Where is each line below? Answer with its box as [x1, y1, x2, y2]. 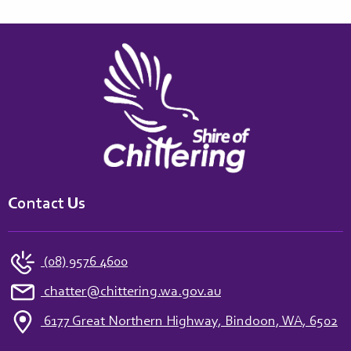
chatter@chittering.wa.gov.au [41, 284, 221, 299]
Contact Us [8, 195, 85, 212]
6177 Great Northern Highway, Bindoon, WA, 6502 [41, 314, 338, 329]
